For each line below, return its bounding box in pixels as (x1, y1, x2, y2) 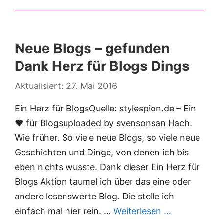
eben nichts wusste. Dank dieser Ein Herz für (15, 162, 200, 173)
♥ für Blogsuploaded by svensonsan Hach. (15, 118, 192, 129)
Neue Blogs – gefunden (15, 40, 170, 57)
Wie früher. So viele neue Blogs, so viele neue (15, 132, 200, 143)
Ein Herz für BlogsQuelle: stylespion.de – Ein (15, 103, 196, 114)
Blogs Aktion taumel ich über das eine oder (15, 176, 191, 187)
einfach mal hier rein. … (15, 206, 113, 217)
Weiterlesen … (113, 206, 171, 217)
